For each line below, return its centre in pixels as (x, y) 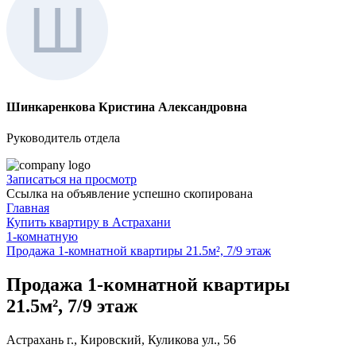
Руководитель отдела (63, 138)
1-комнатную (42, 237)
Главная (28, 208)
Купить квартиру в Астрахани (89, 222)
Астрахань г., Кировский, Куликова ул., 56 (121, 340)
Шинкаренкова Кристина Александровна (127, 107)
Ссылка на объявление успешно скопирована (130, 194)
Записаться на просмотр (72, 180)
